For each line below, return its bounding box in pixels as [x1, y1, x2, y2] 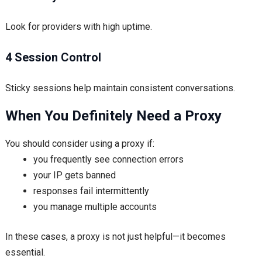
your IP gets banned [33, 170, 116, 181]
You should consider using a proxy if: [5, 138, 154, 149]
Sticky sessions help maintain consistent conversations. [5, 82, 235, 94]
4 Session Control [5, 50, 101, 64]
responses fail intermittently [33, 185, 149, 196]
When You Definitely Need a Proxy [5, 108, 222, 124]
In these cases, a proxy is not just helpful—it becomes [5, 231, 226, 242]
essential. [5, 247, 45, 258]
